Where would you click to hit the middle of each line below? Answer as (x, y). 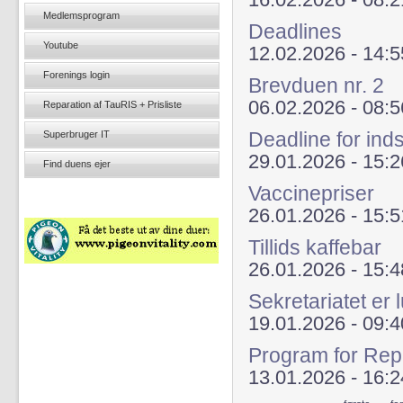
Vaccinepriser (311, 193)
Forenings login (76, 75)
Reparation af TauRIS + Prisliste (112, 104)
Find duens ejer (77, 164)
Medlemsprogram (81, 15)
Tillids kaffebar (315, 247)
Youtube (61, 45)
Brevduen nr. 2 (316, 85)
